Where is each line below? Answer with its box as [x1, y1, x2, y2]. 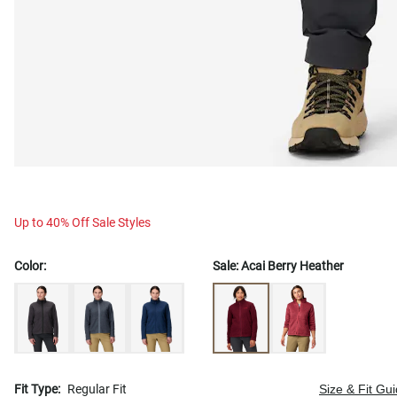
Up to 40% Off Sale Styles [14, 214, 151, 230]
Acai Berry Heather [241, 258, 344, 273]
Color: [14, 258, 46, 273]
